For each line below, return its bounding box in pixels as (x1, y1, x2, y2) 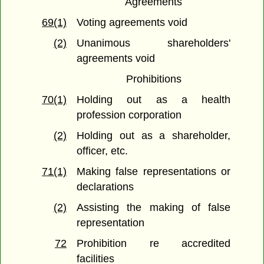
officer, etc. (77, 145, 128, 157)
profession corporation (77, 109, 182, 121)
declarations (77, 181, 134, 193)
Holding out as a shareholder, (77, 130, 230, 142)
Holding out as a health (77, 94, 230, 106)
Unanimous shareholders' (77, 37, 230, 49)
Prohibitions (126, 73, 181, 85)
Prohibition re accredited (77, 237, 230, 250)
